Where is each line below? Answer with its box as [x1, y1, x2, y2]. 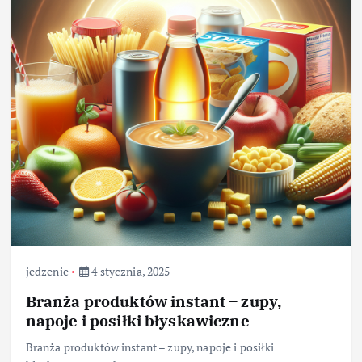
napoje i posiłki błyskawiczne [25, 310, 250, 331]
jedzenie [25, 263, 69, 280]
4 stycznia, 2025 [89, 263, 170, 280]
